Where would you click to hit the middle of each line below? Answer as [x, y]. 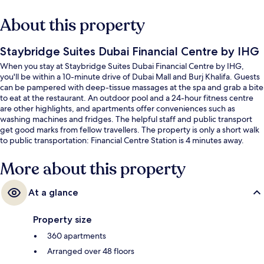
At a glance [53, 192]
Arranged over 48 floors [91, 251]
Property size [62, 219]
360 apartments [77, 235]
